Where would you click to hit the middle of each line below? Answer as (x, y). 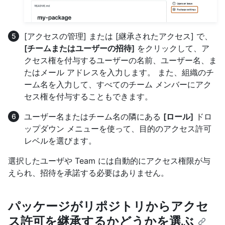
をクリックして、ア (172, 48)
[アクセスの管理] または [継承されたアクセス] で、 (118, 36)
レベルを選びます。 (60, 141)
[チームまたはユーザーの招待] (79, 48)
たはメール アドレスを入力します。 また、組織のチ (119, 73)
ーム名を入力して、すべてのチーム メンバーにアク (118, 85)
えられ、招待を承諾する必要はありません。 (88, 173)
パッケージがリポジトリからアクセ (108, 206)
